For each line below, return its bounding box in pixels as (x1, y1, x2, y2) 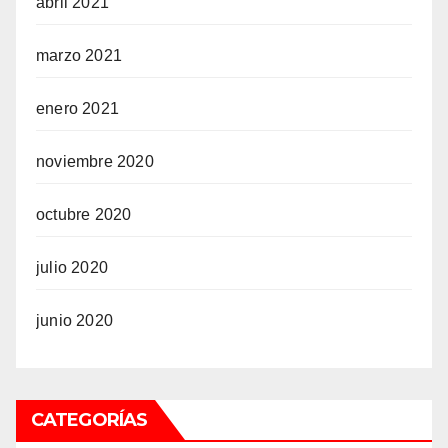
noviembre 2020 (36, 153, 154, 170)
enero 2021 (36, 100, 119, 117)
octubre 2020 (36, 206, 132, 223)
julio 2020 (36, 259, 108, 276)
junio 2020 (36, 312, 113, 329)
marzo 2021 (36, 47, 122, 64)
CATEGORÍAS (31, 409, 147, 431)
